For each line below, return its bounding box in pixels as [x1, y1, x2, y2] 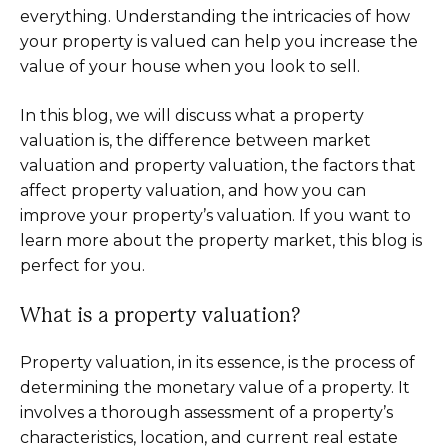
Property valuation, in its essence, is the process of [20, 353, 415, 372]
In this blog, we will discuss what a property [20, 106, 364, 125]
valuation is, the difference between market [20, 131, 371, 150]
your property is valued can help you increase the [20, 32, 418, 51]
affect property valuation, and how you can [20, 181, 366, 200]
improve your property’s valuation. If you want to [20, 206, 411, 225]
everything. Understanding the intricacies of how [20, 7, 410, 26]
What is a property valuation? [20, 306, 301, 326]
